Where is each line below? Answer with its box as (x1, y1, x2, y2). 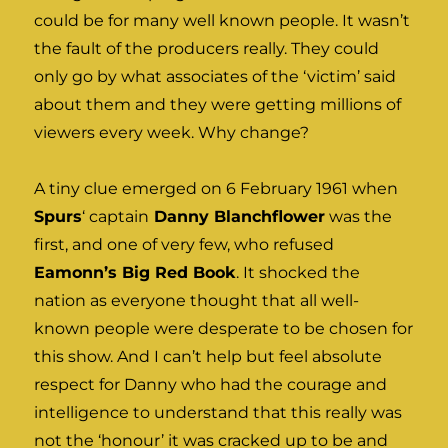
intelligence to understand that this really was (34, 402, 403, 422)
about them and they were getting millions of (34, 94, 402, 114)
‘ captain (82, 206, 150, 226)
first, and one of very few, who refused (34, 234, 335, 254)
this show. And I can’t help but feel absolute (34, 346, 383, 366)
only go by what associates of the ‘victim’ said (34, 66, 397, 86)
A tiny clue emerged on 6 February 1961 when (34, 178, 399, 198)
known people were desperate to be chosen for (34, 318, 414, 338)
